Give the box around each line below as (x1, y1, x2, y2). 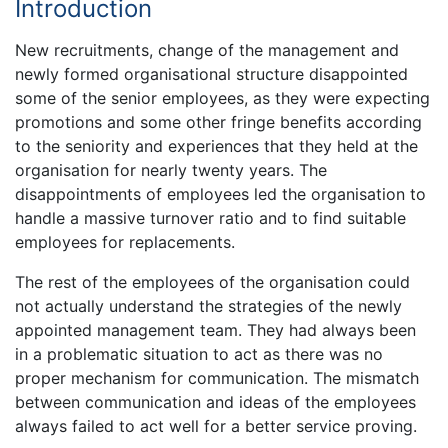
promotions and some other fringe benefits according (15, 111, 422, 132)
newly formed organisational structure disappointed (15, 63, 408, 84)
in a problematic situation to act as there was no (15, 343, 383, 364)
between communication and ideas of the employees (15, 391, 416, 412)
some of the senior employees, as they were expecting (15, 87, 430, 108)
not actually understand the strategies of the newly (15, 295, 402, 316)
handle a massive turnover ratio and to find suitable (15, 207, 406, 228)
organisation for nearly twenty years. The (15, 159, 327, 180)
